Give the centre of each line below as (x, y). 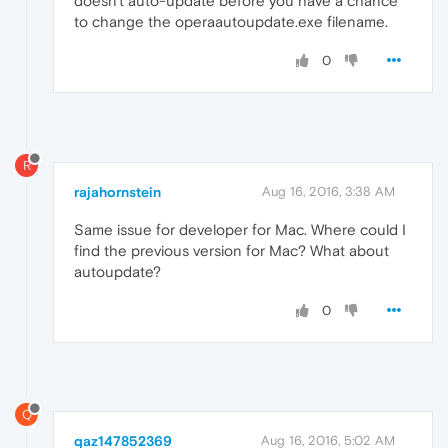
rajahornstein (117, 191)
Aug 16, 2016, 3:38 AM (328, 191)
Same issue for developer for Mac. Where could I (240, 229)
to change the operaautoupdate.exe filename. (231, 21)
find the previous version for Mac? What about (231, 250)
